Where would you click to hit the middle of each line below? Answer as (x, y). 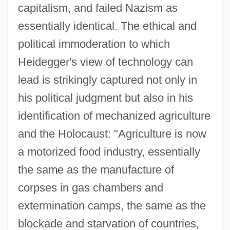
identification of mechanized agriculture (114, 116)
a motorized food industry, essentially (109, 151)
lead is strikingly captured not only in (107, 80)
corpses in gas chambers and (90, 187)
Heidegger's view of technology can (105, 62)
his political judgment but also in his (105, 98)
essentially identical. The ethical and (107, 26)
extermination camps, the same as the (112, 205)
